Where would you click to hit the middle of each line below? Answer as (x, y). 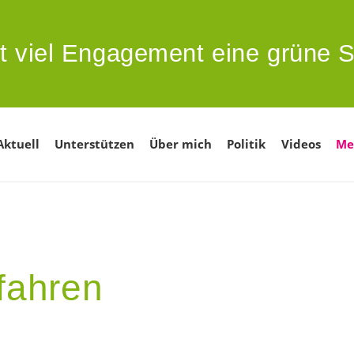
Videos (301, 144)
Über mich (181, 144)
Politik (247, 144)
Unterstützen (94, 144)
